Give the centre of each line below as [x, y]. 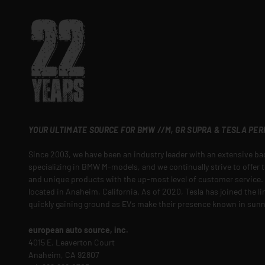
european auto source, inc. [78, 230]
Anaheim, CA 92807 [64, 254]
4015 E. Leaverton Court [72, 242]
